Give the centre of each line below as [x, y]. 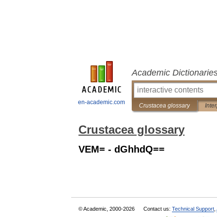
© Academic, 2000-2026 [107, 209]
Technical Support [193, 209]
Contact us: [158, 209]
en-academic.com [101, 102]
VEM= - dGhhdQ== [122, 149]
